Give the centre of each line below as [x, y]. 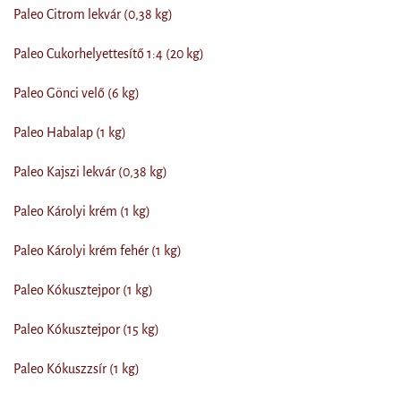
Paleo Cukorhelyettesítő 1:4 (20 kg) [109, 54]
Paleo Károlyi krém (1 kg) [82, 212]
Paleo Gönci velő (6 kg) [77, 94]
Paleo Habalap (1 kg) [70, 133]
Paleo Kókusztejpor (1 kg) [83, 290]
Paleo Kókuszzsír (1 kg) [77, 369]
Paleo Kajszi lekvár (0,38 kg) [90, 172]
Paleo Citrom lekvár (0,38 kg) [93, 15]
